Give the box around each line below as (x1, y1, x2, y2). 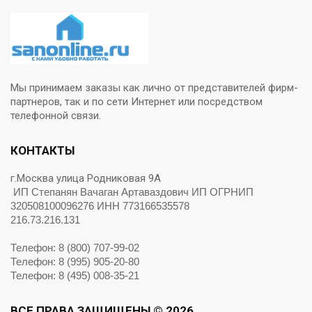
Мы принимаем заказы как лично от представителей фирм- (10, 81, 298, 94)
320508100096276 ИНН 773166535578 (10, 200, 189, 212)
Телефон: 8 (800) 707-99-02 (10, 242, 139, 253)
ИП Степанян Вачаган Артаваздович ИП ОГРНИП (13, 186, 253, 198)
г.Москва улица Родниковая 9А (10, 172, 166, 185)
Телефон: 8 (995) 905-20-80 (10, 256, 139, 267)
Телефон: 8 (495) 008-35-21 (10, 270, 139, 281)
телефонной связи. (10, 109, 101, 122)
